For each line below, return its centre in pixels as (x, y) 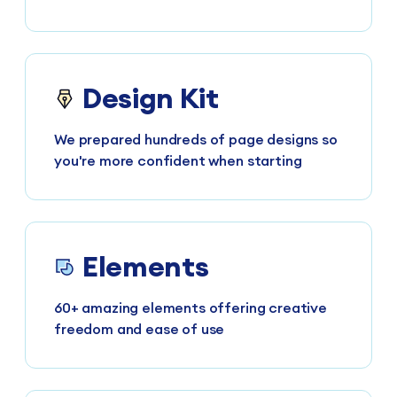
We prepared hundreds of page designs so (196, 140)
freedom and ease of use (140, 329)
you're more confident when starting (178, 161)
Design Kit (151, 98)
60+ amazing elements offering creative (191, 308)
